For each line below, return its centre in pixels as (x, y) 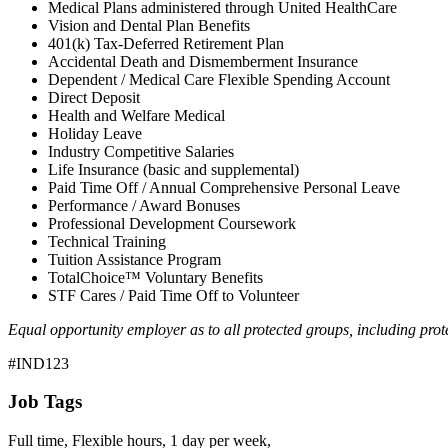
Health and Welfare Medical (136, 115)
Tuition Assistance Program (134, 259)
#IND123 (38, 363)
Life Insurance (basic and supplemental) (175, 169)
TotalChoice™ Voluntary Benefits (155, 277)
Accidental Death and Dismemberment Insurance (203, 61)
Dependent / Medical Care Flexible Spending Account (219, 79)
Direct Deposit (94, 97)
